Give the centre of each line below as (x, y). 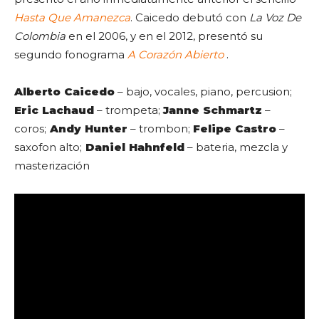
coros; (30, 129)
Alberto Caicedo (64, 91)
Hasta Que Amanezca (72, 17)
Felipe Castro (235, 129)
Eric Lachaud (54, 110)
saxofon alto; (48, 147)
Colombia (40, 36)
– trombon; (160, 129)
